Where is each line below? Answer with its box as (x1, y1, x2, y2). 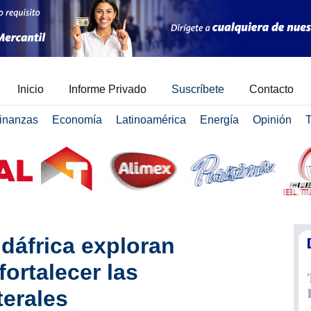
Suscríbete (171, 83, 224, 95)
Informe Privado (69, 83, 146, 95)
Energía (199, 114, 239, 126)
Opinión (252, 114, 292, 126)
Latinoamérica (115, 114, 186, 126)
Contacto (249, 83, 294, 95)
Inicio (17, 83, 44, 95)
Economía (51, 114, 102, 126)
